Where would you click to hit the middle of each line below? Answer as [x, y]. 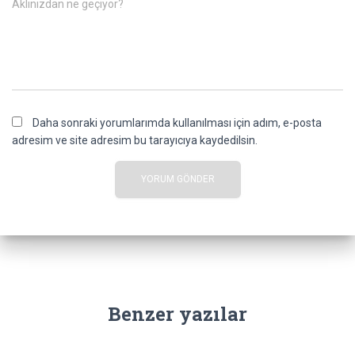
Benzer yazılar [177, 314]
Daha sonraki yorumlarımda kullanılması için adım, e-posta [177, 123]
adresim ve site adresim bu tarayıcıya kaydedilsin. [135, 140]
